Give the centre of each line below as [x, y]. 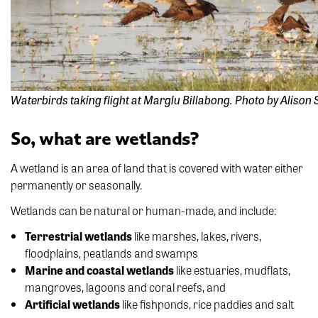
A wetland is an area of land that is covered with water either [157, 168]
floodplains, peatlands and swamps [111, 253]
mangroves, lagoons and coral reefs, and [125, 287]
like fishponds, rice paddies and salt [207, 304]
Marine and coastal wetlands [100, 270]
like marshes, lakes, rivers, [198, 236]
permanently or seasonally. [76, 185]
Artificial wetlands [72, 304]
